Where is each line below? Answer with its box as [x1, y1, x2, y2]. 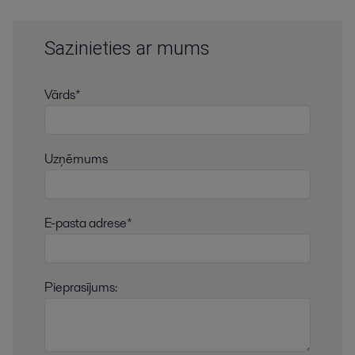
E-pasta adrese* [44, 214, 132, 233]
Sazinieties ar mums [44, 36, 210, 59]
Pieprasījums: [44, 278, 118, 297]
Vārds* [44, 85, 81, 104]
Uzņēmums [44, 150, 108, 169]
